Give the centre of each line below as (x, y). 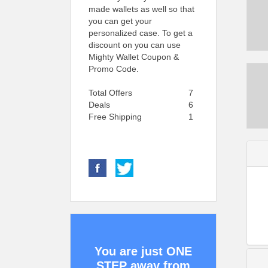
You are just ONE (143, 251)
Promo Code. (114, 69)
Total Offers (110, 93)
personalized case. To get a (141, 33)
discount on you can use (135, 45)
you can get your (120, 21)
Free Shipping (115, 117)
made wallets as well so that (141, 9)
